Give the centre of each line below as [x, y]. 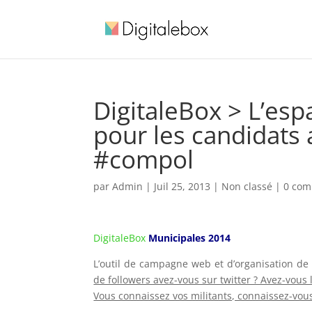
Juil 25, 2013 [182, 186]
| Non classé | [247, 186]
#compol [144, 159]
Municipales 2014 [190, 238]
